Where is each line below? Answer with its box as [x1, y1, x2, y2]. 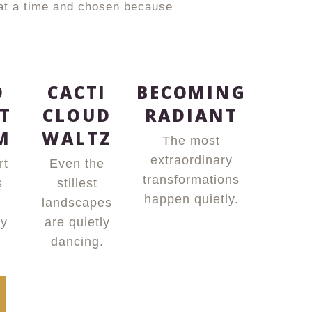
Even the [49, 157, 105, 171]
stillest [56, 176, 97, 190]
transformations [143, 173, 240, 187]
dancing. [50, 235, 104, 249]
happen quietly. [143, 192, 239, 206]
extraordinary [150, 153, 233, 167]
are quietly [44, 215, 110, 229]
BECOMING [136, 81, 247, 104]
